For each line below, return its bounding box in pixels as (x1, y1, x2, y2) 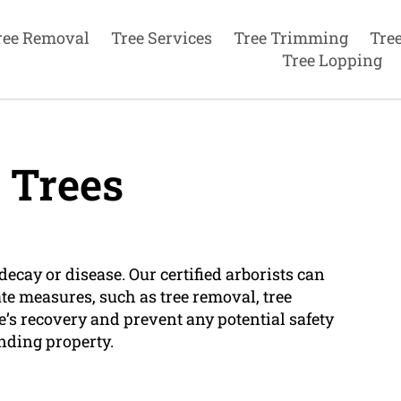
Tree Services (110, 27, 212, 48)
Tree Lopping (281, 49, 382, 71)
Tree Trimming (233, 27, 348, 48)
